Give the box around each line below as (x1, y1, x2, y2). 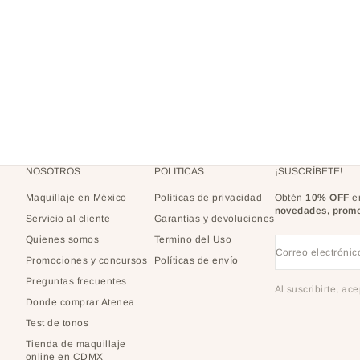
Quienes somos (26, 234, 100, 246)
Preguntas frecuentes (26, 276, 127, 288)
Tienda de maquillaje (26, 338, 126, 350)
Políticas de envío (154, 255, 239, 267)
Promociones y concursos (26, 255, 148, 267)
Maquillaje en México (26, 192, 127, 204)
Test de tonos (26, 317, 89, 329)
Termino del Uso (154, 234, 232, 246)
